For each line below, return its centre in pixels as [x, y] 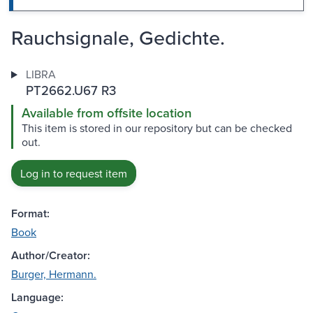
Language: [37, 298]
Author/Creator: [51, 256]
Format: [30, 214]
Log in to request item [74, 174]
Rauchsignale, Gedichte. [118, 38]
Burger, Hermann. [54, 274]
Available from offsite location [107, 113]
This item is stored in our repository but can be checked [157, 128]
